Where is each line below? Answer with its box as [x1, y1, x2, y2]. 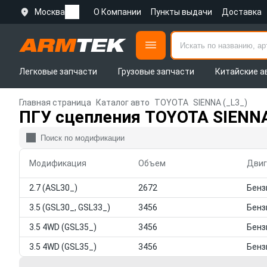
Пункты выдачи [151, 7, 212, 17]
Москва [35, 7, 65, 17]
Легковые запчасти [19, 67, 97, 76]
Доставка [222, 7, 262, 17]
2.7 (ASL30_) [29, 183, 77, 193]
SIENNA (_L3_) [193, 98, 247, 107]
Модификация [29, 159, 86, 168]
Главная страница [19, 98, 91, 107]
